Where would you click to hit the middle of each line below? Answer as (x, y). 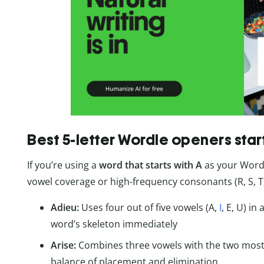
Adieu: (66, 207)
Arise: (65, 245)
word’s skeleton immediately (114, 224)
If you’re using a (63, 165)
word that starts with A (151, 165)
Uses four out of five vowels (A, (150, 207)
